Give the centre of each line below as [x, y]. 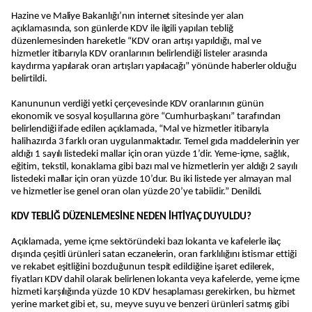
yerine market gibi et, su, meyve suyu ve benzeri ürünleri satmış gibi [150, 305]
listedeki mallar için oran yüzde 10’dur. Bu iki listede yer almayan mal [151, 179]
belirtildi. [29, 79]
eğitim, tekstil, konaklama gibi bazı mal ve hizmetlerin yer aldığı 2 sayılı [154, 167]
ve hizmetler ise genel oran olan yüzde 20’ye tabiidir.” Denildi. [137, 192]
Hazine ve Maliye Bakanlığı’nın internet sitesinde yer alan [127, 16]
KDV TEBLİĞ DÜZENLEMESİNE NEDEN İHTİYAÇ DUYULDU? [132, 217]
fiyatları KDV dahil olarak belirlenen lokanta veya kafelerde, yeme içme [156, 280]
